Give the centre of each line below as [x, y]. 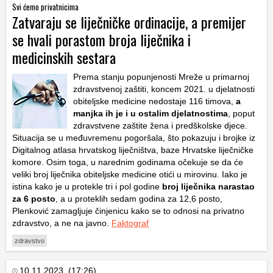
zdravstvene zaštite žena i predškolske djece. [160, 125]
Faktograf [130, 223]
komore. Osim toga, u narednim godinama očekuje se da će [128, 162]
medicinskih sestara [64, 57]
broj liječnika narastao [208, 186]
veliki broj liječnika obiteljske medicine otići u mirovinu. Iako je [130, 174]
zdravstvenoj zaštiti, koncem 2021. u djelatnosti [164, 89]
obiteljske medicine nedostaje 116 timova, [154, 101]
